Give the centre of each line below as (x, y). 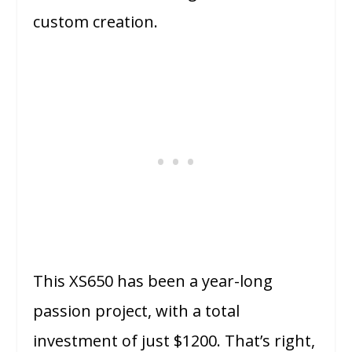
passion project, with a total (137, 310)
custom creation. (96, 21)
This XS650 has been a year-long (153, 280)
